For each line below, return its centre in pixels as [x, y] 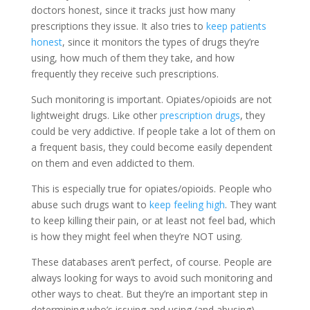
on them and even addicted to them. [112, 163]
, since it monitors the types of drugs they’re [161, 42]
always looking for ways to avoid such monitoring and [152, 277]
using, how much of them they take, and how [133, 57]
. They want [250, 204]
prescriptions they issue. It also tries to [118, 26]
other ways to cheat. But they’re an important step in [149, 293]
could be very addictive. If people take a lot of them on [153, 131]
